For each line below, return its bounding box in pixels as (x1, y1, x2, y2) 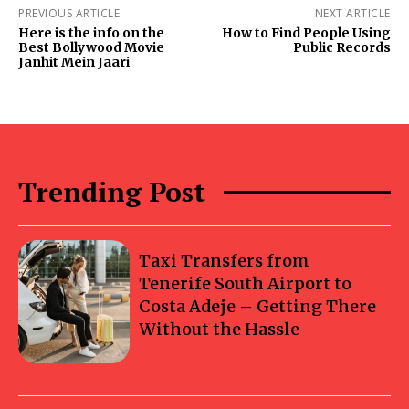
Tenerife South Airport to (139, 273, 352, 295)
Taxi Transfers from (139, 250, 310, 272)
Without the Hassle (139, 319, 300, 341)
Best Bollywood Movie (18, 39, 164, 57)
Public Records (292, 39, 391, 57)
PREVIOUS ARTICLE (18, 5, 120, 22)
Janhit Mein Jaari (18, 54, 130, 71)
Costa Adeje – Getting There (139, 296, 377, 318)
